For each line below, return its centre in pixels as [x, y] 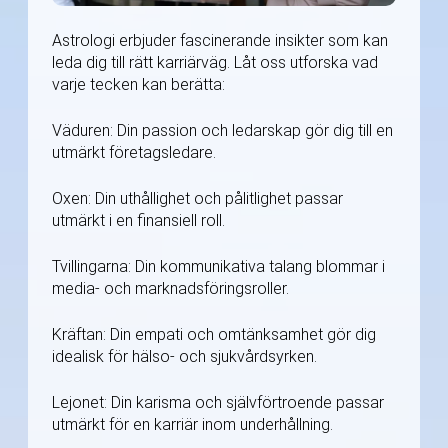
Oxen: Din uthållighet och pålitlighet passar [197, 199]
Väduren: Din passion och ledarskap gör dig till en [222, 131]
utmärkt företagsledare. [134, 153]
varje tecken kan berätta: [138, 85]
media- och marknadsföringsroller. [170, 289]
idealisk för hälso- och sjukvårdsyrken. [184, 357]
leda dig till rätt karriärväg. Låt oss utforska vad [215, 63]
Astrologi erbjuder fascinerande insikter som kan [220, 41]
